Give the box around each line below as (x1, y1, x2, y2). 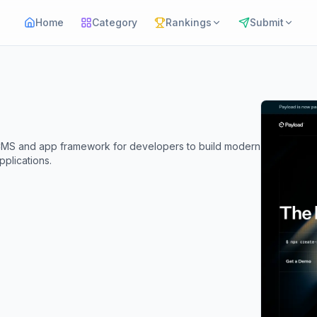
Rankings (165, 16, 212, 28)
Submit (249, 16, 284, 28)
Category (91, 16, 137, 28)
